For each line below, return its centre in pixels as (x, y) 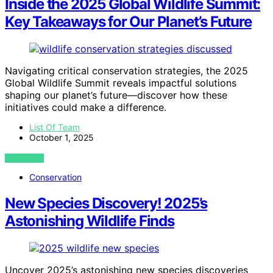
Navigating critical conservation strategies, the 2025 (126, 71)
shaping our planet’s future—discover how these (116, 95)
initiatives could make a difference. (86, 107)
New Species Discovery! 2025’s (106, 203)
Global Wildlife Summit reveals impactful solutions (121, 83)
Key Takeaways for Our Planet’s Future (128, 22)
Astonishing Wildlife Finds (90, 221)
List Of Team (55, 127)
